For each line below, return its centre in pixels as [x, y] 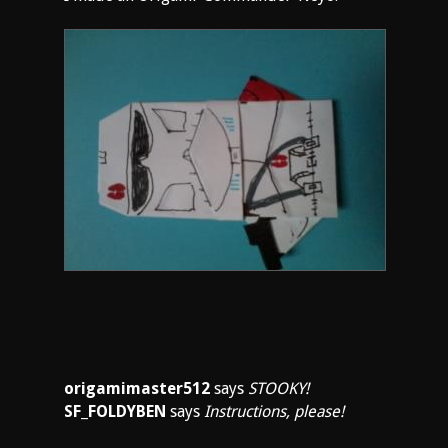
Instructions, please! [274, 411]
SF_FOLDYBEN [115, 411]
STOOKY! [278, 388]
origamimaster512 [137, 388]
